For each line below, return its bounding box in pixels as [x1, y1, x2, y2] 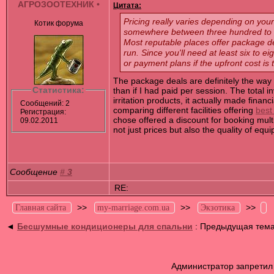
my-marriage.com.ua [97, 203, 169, 213]
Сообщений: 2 [20, 98, 70, 108]
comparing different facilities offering [113, 105, 256, 116]
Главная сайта [15, 203, 66, 213]
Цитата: [113, 1, 141, 10]
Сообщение [10, 167, 60, 177]
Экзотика [201, 203, 235, 213]
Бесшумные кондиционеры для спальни [17, 221, 193, 232]
